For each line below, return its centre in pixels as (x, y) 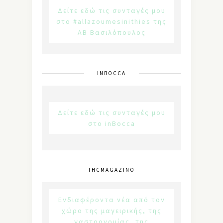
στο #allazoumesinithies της (111, 21)
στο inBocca (111, 123)
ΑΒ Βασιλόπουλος (111, 32)
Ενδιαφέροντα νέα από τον (111, 199)
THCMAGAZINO (111, 169)
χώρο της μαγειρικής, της (111, 210)
